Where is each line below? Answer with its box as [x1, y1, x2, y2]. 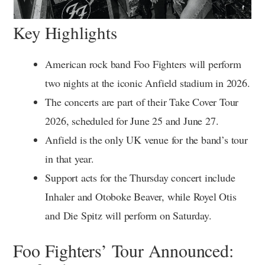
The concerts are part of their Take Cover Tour [45, 94, 239, 109]
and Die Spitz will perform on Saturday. [45, 208, 212, 222]
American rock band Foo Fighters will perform [45, 56, 241, 71]
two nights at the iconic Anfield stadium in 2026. [45, 75, 250, 90]
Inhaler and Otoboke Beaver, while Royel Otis [45, 189, 237, 203]
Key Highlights [13, 20, 117, 44]
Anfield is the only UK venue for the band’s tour [45, 132, 248, 147]
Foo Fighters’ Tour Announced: [13, 238, 234, 262]
